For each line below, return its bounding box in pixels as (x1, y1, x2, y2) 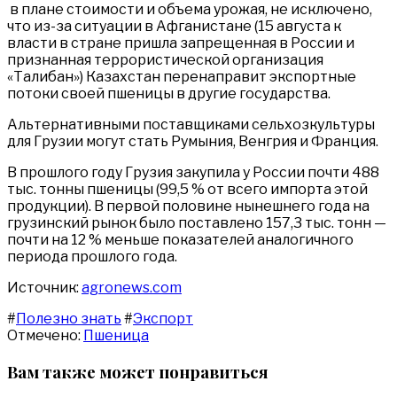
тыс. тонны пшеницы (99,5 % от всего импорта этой (7, 180, 368, 198)
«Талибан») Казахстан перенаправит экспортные (7, 67, 356, 85)
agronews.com (82, 278, 182, 296)
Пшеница (83, 326, 149, 344)
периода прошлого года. (7, 247, 177, 265)
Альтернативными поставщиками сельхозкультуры (7, 115, 375, 133)
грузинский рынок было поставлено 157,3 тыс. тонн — (7, 214, 386, 231)
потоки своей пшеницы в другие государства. (7, 84, 331, 102)
